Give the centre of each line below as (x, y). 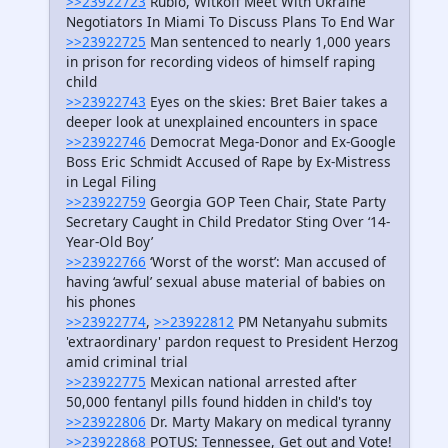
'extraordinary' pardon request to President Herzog (232, 342)
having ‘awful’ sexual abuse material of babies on (225, 282)
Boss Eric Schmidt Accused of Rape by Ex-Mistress (228, 162)
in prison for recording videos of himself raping (220, 62)
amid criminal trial (127, 362)
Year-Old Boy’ (109, 242)
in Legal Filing (111, 182)
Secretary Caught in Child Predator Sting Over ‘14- (228, 222)
